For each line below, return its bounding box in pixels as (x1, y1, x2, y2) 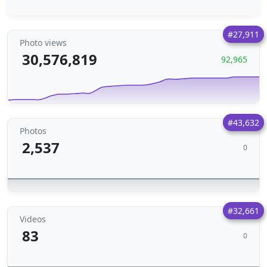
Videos (20, 213, 46, 225)
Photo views (20, 37, 67, 48)
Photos (20, 125, 46, 136)
